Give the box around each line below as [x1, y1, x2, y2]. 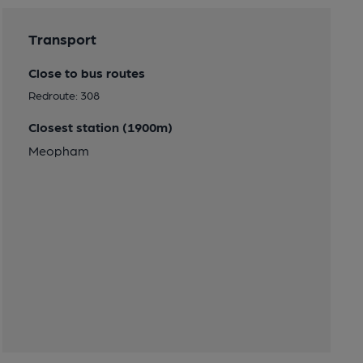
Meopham [28, 142, 89, 158]
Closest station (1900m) [28, 118, 173, 135]
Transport [28, 29, 96, 47]
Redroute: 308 [28, 88, 100, 101]
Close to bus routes [28, 64, 145, 80]
